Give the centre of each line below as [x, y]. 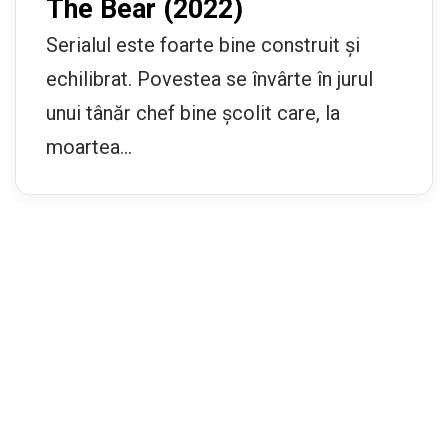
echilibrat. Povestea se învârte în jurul [209, 78]
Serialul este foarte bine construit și [203, 44]
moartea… [89, 146]
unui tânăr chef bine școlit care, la [193, 112]
